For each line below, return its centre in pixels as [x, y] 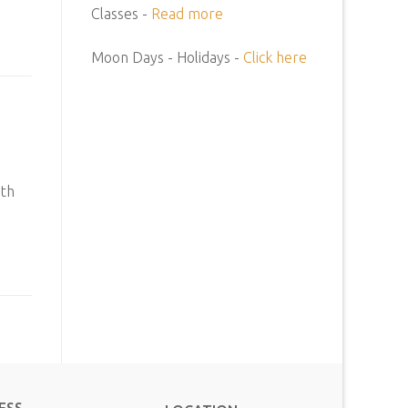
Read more [187, 14]
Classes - [121, 14]
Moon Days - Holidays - [167, 57]
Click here [275, 57]
